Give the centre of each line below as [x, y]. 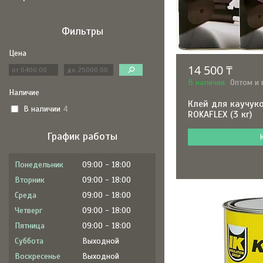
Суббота [29, 241]
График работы [82, 136]
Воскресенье [38, 256]
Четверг [28, 210]
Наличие [24, 92]
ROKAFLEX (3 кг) [220, 114]
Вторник [30, 180]
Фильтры [82, 31]
